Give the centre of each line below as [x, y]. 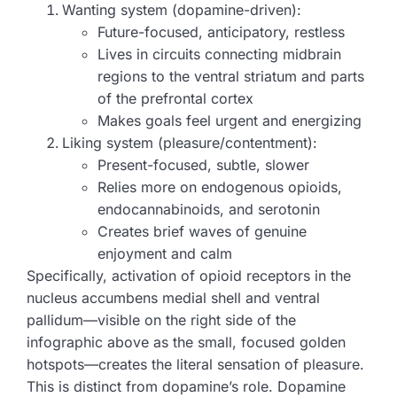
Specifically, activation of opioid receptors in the [189, 276]
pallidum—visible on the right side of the [161, 320]
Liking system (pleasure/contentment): [190, 143]
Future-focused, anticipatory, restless [221, 32]
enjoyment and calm [165, 254]
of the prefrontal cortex [175, 99]
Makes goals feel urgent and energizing [230, 121]
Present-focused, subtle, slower [203, 165]
